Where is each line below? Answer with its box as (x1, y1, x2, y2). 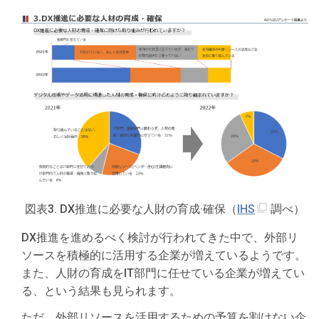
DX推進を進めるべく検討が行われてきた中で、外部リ (21, 231, 298, 245)
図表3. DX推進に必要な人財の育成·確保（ (25, 202, 237, 216)
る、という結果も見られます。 (21, 284, 181, 298)
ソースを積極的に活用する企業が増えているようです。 (21, 249, 306, 263)
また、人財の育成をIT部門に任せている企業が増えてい (21, 266, 305, 281)
